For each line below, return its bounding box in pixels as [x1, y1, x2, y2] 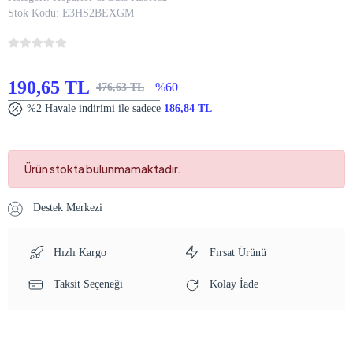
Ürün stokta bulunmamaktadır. [24, 161, 181, 176]
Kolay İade [206, 278, 258, 291]
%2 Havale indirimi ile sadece [24, 102, 164, 114]
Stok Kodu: [8, 7, 59, 19]
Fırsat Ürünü [206, 246, 266, 258]
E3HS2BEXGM [62, 7, 134, 19]
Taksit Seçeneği [50, 278, 123, 291]
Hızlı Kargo [50, 246, 106, 258]
